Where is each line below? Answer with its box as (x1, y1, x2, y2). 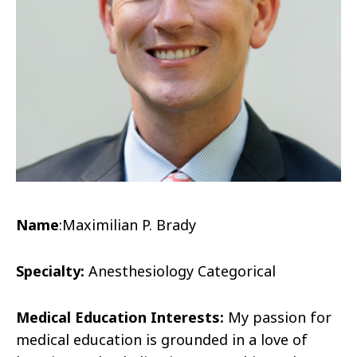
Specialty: (16, 261, 84, 280)
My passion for (224, 307, 331, 327)
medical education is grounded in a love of (16, 329, 308, 349)
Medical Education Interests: (16, 307, 224, 327)
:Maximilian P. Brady (59, 214, 196, 234)
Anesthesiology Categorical (84, 261, 276, 280)
